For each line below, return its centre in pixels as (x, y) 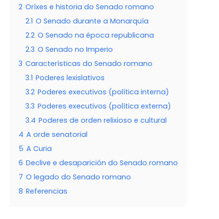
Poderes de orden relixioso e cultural (103, 120)
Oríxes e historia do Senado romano (90, 7)
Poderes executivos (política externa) (104, 106)
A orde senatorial (57, 135)
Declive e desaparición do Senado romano (102, 163)
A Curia (39, 149)
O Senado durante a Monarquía (92, 21)
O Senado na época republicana (96, 35)
